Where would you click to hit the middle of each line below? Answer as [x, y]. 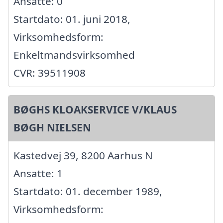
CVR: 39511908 [50, 73]
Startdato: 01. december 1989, [88, 191]
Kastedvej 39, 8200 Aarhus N [83, 156]
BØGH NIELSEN [52, 128]
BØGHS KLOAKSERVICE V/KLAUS [95, 110]
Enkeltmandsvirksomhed [74, 55]
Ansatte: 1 [38, 173]
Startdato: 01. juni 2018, [72, 19]
